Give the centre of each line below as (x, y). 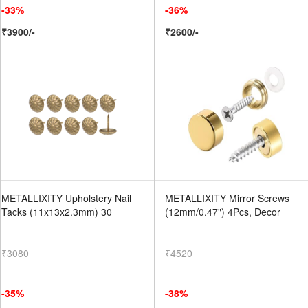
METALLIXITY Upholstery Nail (66, 198)
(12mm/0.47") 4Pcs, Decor (223, 212)
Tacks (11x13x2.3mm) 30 (57, 212)
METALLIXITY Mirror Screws (227, 198)
